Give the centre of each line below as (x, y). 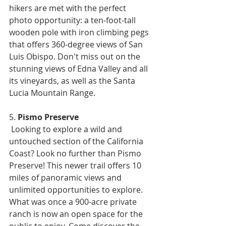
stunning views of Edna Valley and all (79, 68)
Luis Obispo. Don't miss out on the (76, 56)
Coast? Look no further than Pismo (76, 153)
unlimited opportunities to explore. (77, 189)
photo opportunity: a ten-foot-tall (73, 20)
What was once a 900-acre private (74, 202)
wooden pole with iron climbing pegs (80, 32)
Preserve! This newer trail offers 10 (76, 165)
